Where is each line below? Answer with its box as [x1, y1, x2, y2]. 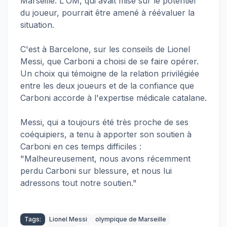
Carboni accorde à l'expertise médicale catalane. [20, 93, 207, 103]
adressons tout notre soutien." [20, 178, 137, 188]
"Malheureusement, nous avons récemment [20, 154, 191, 164]
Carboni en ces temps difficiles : [20, 141, 141, 152]
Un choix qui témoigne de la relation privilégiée [20, 68, 199, 79]
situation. [20, 20, 54, 30]
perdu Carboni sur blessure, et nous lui [20, 166, 172, 176]
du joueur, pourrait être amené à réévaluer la [20, 8, 195, 18]
